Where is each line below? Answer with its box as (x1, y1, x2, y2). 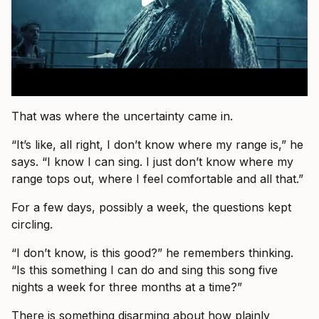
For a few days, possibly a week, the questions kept (11, 200, 291, 215)
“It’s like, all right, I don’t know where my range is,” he (11, 137, 303, 152)
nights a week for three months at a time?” (11, 280, 242, 295)
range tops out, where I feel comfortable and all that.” (11, 172, 303, 187)
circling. (11, 217, 53, 232)
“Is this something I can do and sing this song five (11, 263, 278, 278)
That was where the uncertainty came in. (11, 109, 233, 124)
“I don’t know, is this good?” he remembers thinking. (11, 246, 293, 261)
